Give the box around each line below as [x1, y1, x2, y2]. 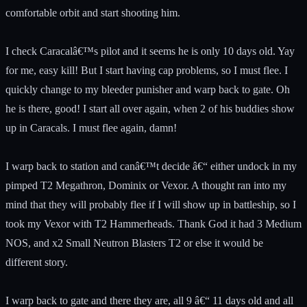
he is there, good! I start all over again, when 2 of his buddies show [5, 102, 295, 114]
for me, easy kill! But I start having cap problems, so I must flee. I [5, 64, 288, 76]
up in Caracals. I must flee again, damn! [5, 121, 177, 134]
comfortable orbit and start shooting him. [5, 6, 180, 19]
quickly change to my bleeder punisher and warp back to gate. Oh [5, 83, 290, 95]
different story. [5, 256, 68, 268]
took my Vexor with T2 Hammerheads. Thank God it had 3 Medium [5, 217, 302, 230]
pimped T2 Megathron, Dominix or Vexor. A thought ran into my [5, 179, 286, 191]
